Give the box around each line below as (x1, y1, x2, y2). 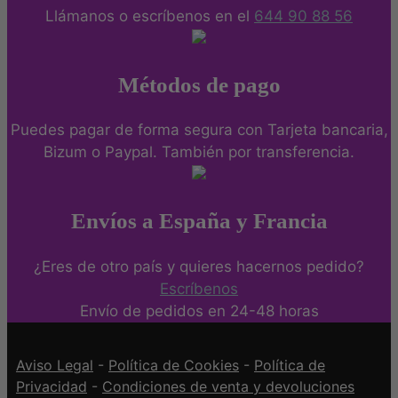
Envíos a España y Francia (70, 209, 328, 234)
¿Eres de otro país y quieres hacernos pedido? (34, 257, 364, 275)
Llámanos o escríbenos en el (45, 6, 254, 25)
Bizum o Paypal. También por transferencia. (44, 143, 354, 162)
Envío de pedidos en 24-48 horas (79, 301, 319, 320)
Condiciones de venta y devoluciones (102, 377, 354, 395)
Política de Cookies (108, 355, 239, 374)
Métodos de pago (117, 72, 281, 97)
